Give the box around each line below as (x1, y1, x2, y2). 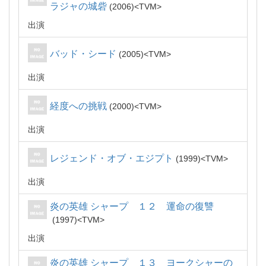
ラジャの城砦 (50, 1, 107, 11)
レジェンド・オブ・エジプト (50, 153, 173, 163)
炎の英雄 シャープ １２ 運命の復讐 (50, 201, 214, 211)
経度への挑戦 (50, 101, 107, 111)
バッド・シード (50, 49, 116, 59)
